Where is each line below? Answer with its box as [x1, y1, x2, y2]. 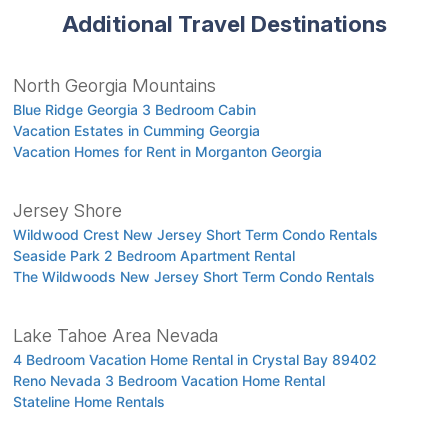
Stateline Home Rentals [12, 393, 165, 411]
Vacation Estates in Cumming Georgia [12, 122, 260, 140]
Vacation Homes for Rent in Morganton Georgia [12, 143, 322, 161]
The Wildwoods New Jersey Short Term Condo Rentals [12, 268, 375, 286]
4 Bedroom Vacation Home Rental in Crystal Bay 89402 [12, 351, 377, 369]
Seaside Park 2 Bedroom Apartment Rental [12, 247, 295, 265]
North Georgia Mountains [12, 75, 216, 97]
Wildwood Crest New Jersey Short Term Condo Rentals [12, 226, 378, 244]
